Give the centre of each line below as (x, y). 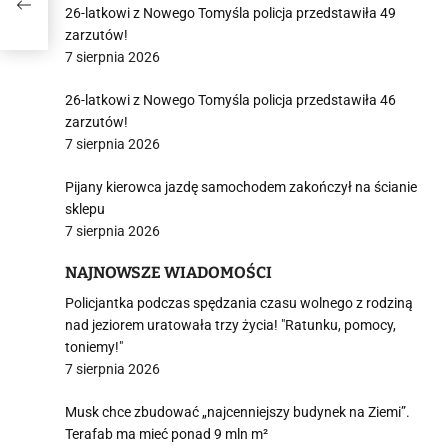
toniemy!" (94, 347)
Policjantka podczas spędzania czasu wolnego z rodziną (239, 303)
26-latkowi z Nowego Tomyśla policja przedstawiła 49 (230, 13)
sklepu (85, 209)
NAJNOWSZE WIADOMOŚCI (168, 272)
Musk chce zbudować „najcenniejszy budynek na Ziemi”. (237, 412)
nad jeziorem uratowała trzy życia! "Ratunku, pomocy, (230, 325)
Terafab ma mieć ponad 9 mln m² (166, 434)
